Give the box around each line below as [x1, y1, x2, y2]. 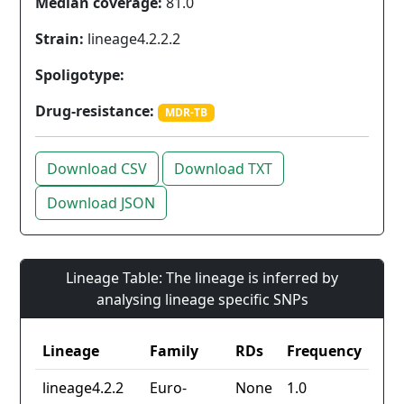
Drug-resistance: [35, 101, 154, 121]
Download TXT [174, 159, 272, 179]
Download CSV [47, 159, 147, 179]
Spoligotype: [35, 65, 124, 85]
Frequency [287, 341, 362, 362]
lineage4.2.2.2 [84, 29, 180, 49]
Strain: [35, 29, 84, 49]
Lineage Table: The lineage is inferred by [66, 268, 338, 289]
